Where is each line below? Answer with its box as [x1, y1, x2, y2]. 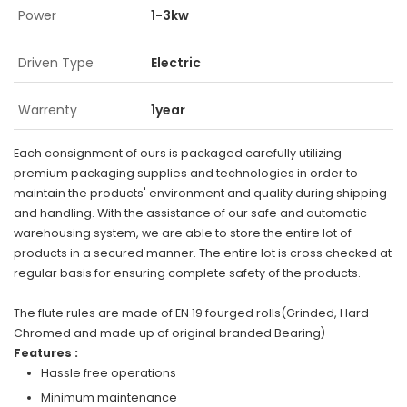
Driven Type [18, 54, 94, 72]
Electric [151, 54, 201, 72]
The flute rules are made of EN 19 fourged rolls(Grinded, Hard [14, 305, 369, 321]
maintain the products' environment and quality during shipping [14, 185, 387, 201]
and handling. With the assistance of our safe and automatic [14, 205, 367, 221]
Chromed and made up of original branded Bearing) [14, 325, 325, 341]
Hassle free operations [41, 365, 176, 381]
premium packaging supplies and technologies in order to [14, 165, 358, 181]
